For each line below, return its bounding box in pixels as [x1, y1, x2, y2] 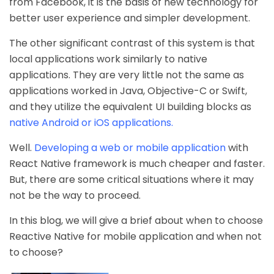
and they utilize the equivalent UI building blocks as [9, 100, 251, 114]
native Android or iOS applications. [9, 116, 178, 130]
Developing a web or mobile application [34, 141, 226, 155]
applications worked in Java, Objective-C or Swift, [9, 84, 247, 98]
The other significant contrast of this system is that [9, 36, 255, 50]
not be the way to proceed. [9, 188, 141, 202]
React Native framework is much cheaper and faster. [9, 157, 265, 171]
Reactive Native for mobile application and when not [9, 229, 262, 243]
